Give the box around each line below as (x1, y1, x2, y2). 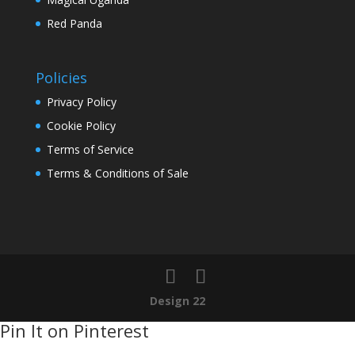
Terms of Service (46, 142, 134, 158)
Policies (35, 68, 87, 88)
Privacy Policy (46, 94, 116, 110)
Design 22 (149, 293, 205, 309)
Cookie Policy (46, 118, 116, 134)
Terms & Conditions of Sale (46, 166, 189, 181)
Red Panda (46, 16, 102, 32)
